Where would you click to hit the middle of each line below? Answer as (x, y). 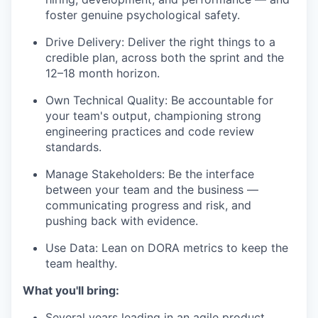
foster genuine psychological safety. (143, 15)
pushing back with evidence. (122, 221)
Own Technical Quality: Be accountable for (159, 100)
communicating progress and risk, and (148, 205)
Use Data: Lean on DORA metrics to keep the (167, 248)
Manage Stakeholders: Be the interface (150, 174)
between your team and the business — (152, 190)
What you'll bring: (71, 290)
